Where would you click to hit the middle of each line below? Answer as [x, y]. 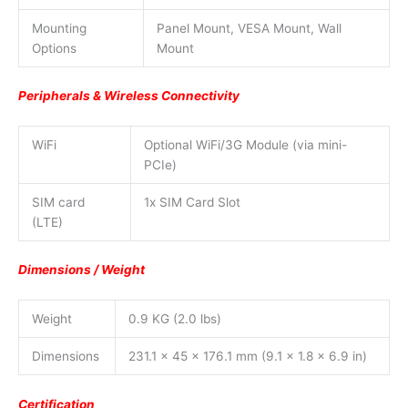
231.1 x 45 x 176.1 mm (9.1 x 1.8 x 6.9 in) [247, 357]
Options [54, 48]
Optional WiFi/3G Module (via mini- [245, 144]
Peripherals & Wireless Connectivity [129, 96]
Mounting [59, 28]
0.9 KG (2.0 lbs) [174, 319]
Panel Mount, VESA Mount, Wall [249, 28]
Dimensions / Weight [82, 270]
